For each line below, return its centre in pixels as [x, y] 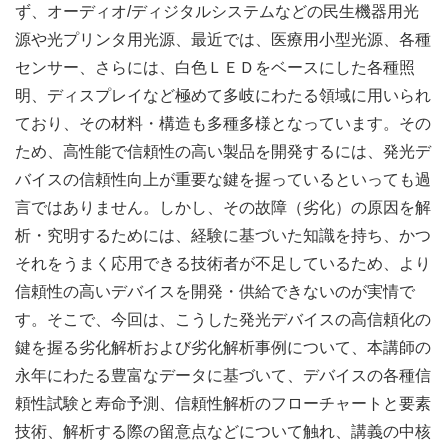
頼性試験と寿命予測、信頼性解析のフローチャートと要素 [223, 403]
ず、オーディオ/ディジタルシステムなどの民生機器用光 [217, 11]
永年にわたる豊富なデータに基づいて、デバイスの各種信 [223, 375]
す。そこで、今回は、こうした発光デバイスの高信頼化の [223, 319]
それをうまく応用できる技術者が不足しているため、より [223, 263]
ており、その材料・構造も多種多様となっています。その [223, 123]
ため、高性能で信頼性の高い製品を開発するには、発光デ [223, 151]
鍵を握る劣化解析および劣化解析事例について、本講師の [223, 347]
